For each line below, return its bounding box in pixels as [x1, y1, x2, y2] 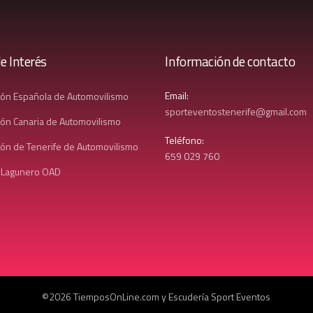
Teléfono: [165, 132, 205, 147]
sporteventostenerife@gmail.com [165, 104, 307, 119]
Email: [165, 88, 189, 103]
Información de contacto [165, 50, 296, 71]
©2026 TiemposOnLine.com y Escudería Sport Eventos [42, 289, 271, 304]
